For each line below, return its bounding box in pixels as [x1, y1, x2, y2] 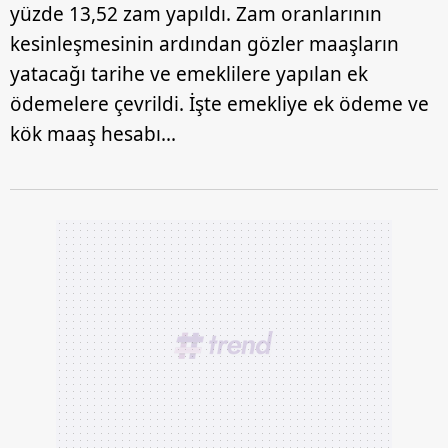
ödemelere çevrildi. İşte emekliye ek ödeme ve [10, 91, 429, 118]
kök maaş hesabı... [10, 121, 176, 148]
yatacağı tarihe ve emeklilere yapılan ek [10, 61, 368, 88]
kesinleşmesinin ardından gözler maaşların [10, 31, 399, 58]
